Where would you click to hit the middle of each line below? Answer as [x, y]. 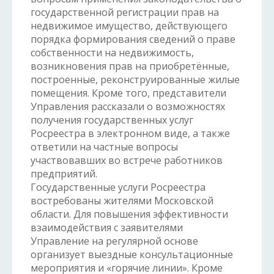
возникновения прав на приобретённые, [130, 66]
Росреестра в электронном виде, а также [130, 133]
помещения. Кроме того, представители [128, 93]
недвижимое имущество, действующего [129, 26]
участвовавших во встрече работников [127, 160]
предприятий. [64, 174]
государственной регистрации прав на [125, 12]
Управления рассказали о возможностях [128, 106]
